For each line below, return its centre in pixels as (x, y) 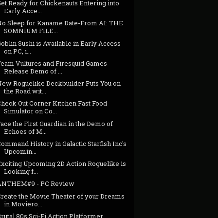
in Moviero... (23, 204)
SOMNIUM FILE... (31, 31)
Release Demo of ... (33, 71)
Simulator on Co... (31, 111)
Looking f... (21, 172)
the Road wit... (25, 91)
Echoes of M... (26, 131)
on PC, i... (18, 51)
